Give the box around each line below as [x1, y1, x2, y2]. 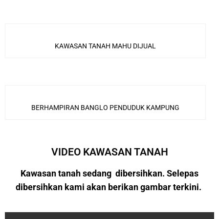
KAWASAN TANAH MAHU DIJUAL [54, 42, 156, 50]
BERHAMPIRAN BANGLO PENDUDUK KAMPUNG [31, 104, 179, 112]
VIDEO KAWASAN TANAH [51, 146, 168, 158]
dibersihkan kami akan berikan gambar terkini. [16, 182, 203, 193]
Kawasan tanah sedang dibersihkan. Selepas [21, 168, 198, 179]
